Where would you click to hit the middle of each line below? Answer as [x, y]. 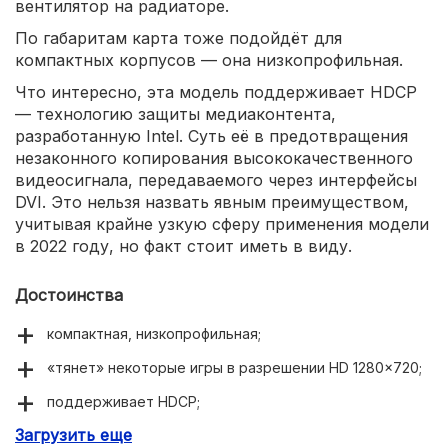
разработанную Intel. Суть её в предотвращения [211, 136]
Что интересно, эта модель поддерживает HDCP [216, 92]
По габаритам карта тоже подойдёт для [178, 38]
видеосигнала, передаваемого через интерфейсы [216, 180]
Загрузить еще [73, 435]
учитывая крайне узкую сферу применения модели [222, 224]
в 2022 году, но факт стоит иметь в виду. [183, 246]
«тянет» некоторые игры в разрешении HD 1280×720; [234, 368]
